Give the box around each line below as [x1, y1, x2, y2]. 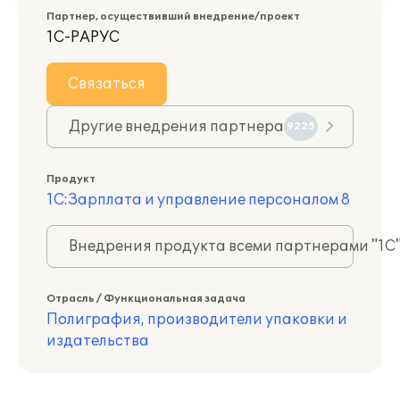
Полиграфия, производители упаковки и [46, 311, 347, 329]
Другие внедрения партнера [69, 118, 284, 136]
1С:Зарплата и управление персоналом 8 [46, 191, 350, 209]
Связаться [68, 75, 146, 93]
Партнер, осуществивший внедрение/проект [46, 11, 300, 22]
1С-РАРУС [46, 29, 120, 46]
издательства [46, 332, 149, 350]
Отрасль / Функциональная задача [46, 293, 246, 304]
